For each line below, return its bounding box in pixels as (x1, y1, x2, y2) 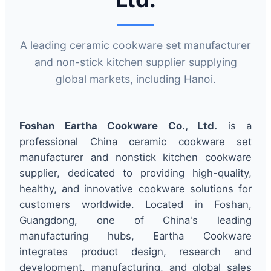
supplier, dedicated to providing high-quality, (19, 166, 252, 179)
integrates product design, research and (19, 245, 252, 258)
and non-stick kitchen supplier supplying (34, 55, 237, 68)
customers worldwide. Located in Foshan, (19, 198, 252, 211)
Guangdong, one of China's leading (19, 214, 252, 226)
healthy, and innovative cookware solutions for (19, 182, 252, 195)
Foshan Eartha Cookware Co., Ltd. (19, 119, 217, 132)
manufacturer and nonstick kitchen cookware (19, 151, 252, 163)
